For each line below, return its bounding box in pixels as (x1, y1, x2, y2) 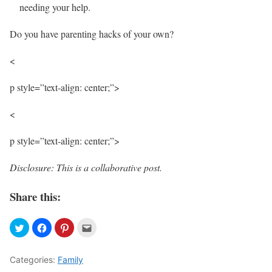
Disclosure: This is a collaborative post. (10, 160, 162, 174)
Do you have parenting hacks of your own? (10, 27, 177, 40)
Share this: (10, 188, 61, 205)
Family (58, 254, 83, 265)
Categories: (10, 254, 58, 265)
